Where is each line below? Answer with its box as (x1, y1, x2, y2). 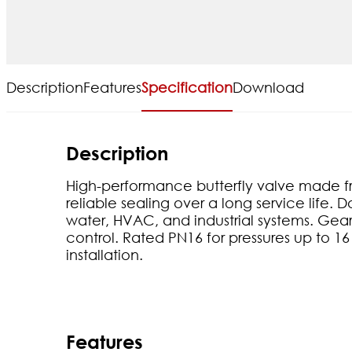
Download (233, 78, 304, 96)
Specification (141, 78, 233, 96)
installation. (66, 245, 144, 263)
